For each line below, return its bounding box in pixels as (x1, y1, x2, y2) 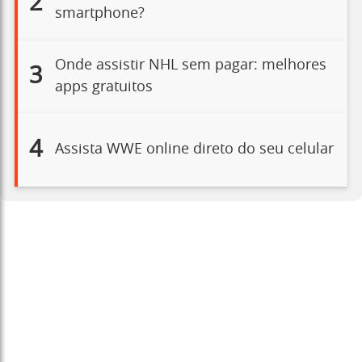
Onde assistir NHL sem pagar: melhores (54, 57, 326, 73)
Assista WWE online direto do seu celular (54, 141, 334, 157)
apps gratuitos (54, 79, 153, 95)
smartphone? (54, 6, 145, 22)
